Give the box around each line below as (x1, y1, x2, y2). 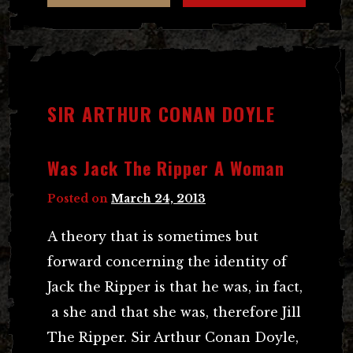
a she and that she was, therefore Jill (47, 303, 301, 320)
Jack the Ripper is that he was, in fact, (47, 278, 303, 295)
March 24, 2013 (111, 191, 206, 206)
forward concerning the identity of (47, 253, 287, 269)
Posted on (47, 191, 111, 206)
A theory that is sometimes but (47, 228, 258, 244)
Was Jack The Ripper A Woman (47, 154, 284, 180)
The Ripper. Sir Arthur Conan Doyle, (47, 329, 299, 345)
